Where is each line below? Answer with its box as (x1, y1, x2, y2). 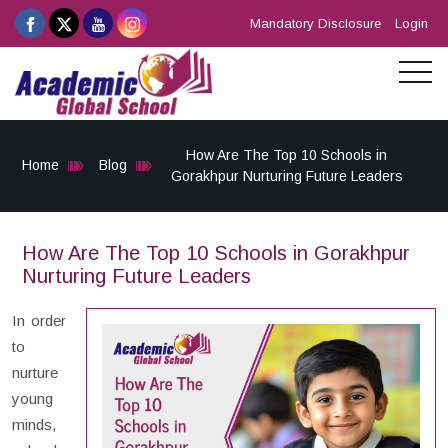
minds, (12, 415, 56, 433)
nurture (12, 363, 58, 381)
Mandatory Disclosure (250, 16, 381, 31)
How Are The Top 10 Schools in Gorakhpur (22, 241, 410, 264)
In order (12, 311, 66, 329)
